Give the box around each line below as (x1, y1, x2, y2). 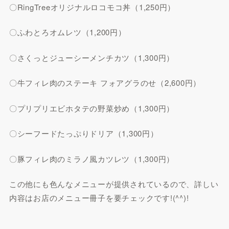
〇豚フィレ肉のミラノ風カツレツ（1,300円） (9, 153, 175, 164)
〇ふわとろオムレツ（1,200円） (9, 27, 126, 38)
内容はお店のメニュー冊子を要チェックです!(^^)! (9, 192, 189, 203)
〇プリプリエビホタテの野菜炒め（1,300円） (9, 102, 175, 113)
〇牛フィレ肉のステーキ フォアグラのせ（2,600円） (9, 77, 201, 88)
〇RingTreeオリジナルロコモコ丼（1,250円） (9, 1, 176, 12)
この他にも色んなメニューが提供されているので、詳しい (9, 178, 219, 190)
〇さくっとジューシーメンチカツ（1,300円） (9, 52, 175, 63)
